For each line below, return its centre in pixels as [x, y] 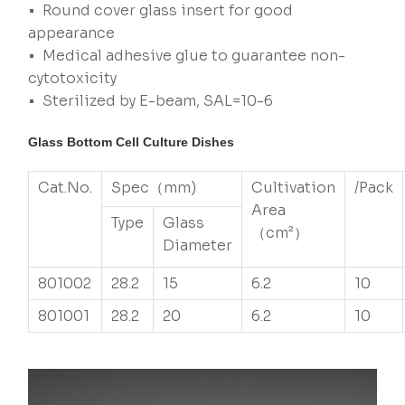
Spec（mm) [154, 188]
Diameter [198, 246]
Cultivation [294, 188]
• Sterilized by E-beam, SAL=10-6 [151, 101]
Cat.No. [66, 188]
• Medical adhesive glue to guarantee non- [187, 56]
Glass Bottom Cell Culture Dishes [132, 142]
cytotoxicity [73, 79]
